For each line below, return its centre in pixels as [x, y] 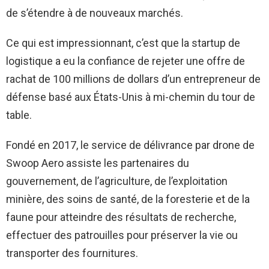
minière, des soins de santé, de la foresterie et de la [128, 199]
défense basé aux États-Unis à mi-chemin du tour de [131, 97]
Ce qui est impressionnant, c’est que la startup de [123, 43]
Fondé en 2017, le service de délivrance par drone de [130, 145]
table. [19, 115]
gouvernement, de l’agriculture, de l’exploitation [117, 181]
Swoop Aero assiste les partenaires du [98, 163]
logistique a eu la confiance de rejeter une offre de [125, 61]
